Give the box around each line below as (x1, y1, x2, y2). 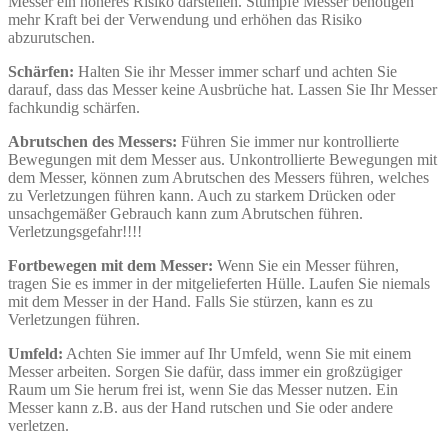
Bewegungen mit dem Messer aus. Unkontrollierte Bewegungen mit (8, 150, 437, 168)
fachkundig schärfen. (8, 98, 140, 116)
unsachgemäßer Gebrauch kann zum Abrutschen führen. (8, 204, 363, 222)
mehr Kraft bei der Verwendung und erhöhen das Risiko (8, 10, 362, 28)
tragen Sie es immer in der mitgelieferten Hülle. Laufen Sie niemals (8, 274, 430, 292)
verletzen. (8, 416, 69, 434)
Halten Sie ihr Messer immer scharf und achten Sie (74, 62, 397, 80)
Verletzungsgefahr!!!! (8, 222, 142, 240)
